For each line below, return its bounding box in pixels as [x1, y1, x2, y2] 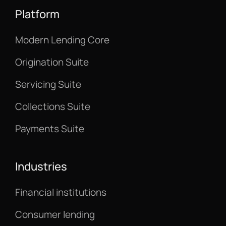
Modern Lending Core [15, 33, 109, 46]
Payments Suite [15, 122, 84, 135]
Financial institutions [15, 186, 106, 199]
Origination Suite [15, 55, 89, 69]
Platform [15, 7, 60, 21]
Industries [15, 159, 67, 174]
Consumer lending [15, 208, 95, 221]
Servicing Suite [15, 77, 81, 91]
